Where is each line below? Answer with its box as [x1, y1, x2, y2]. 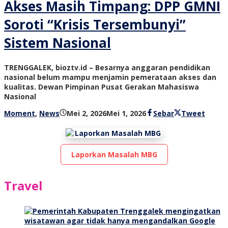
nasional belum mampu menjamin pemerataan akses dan [4, 72, 216, 82]
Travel [4, 177, 43, 194]
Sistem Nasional [4, 33, 111, 52]
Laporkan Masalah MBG [71, 150, 157, 160]
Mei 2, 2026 [67, 108, 106, 119]
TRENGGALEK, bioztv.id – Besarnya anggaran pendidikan [4, 63, 210, 73]
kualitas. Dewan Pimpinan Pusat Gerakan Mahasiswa [4, 82, 199, 92]
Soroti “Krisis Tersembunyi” [4, 15, 186, 34]
